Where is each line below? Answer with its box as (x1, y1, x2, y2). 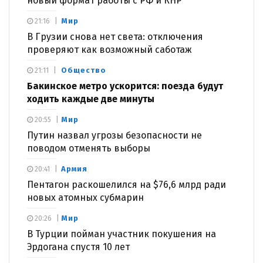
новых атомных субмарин (27, 191, 144, 203)
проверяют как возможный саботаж (27, 43, 192, 55)
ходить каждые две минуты (27, 93, 154, 104)
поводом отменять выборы (27, 142, 150, 154)
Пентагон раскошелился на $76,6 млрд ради (27, 178, 226, 190)
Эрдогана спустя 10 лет (27, 241, 130, 252)
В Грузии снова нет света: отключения (27, 31, 203, 42)
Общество (61, 65, 106, 75)
